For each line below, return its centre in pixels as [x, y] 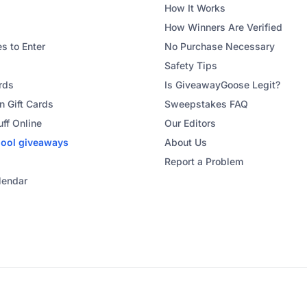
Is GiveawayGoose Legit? [222, 85]
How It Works [195, 8]
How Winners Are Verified [223, 27]
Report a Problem [204, 161]
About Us [186, 142]
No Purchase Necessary [220, 46]
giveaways [42, 142]
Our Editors [190, 123]
